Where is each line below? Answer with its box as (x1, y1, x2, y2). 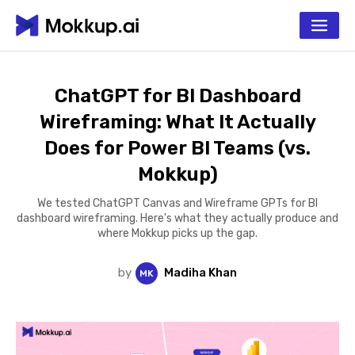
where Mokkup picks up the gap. (97, 227, 258, 240)
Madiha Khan (164, 265, 237, 280)
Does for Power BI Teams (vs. (44, 137, 311, 159)
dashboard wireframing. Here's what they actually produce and (17, 212, 338, 225)
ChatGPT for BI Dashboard (54, 85, 301, 107)
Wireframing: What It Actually (39, 111, 316, 133)
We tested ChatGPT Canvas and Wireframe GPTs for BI (37, 197, 318, 210)
